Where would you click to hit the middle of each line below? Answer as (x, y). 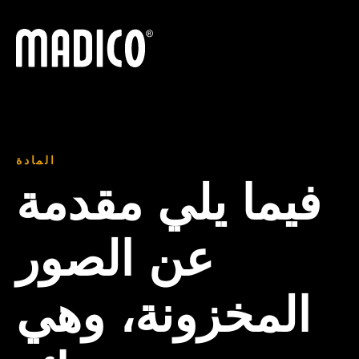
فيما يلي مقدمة (169, 208)
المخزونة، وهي (163, 320)
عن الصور (115, 264)
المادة (36, 161)
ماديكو (32, 37)
